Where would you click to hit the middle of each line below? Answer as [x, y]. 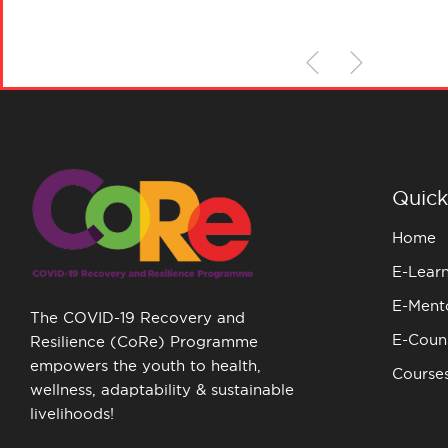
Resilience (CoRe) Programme [144, 341]
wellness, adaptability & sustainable [162, 389]
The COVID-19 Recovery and [137, 317]
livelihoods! [72, 413]
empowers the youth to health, [145, 365]
